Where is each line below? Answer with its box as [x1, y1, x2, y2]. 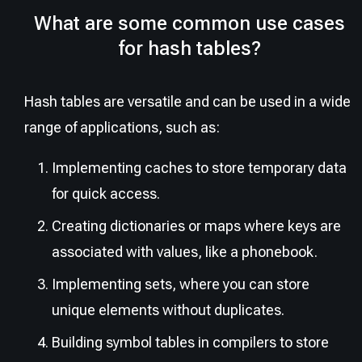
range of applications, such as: [24, 119, 220, 137]
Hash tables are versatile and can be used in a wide [24, 93, 351, 111]
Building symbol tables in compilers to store [52, 334, 329, 351]
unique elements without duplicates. [52, 301, 284, 319]
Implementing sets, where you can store [52, 276, 309, 293]
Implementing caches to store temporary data [52, 159, 347, 177]
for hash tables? [117, 37, 261, 61]
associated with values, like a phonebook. [52, 243, 318, 261]
